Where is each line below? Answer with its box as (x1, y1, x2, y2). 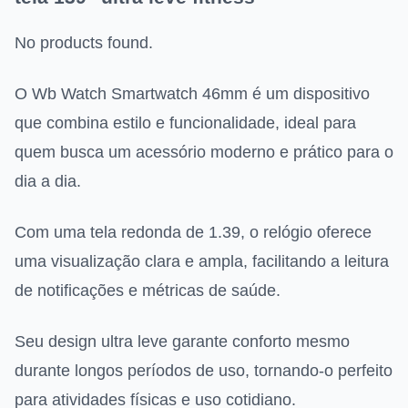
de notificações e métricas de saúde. (15, 281, 280, 301)
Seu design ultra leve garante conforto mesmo (15, 332, 350, 352)
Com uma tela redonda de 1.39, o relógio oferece (15, 223, 372, 242)
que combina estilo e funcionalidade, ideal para (15, 114, 356, 133)
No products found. (15, 34, 153, 53)
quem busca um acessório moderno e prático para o (15, 143, 393, 162)
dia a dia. (15, 172, 81, 191)
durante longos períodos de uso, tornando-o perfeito (15, 362, 393, 381)
